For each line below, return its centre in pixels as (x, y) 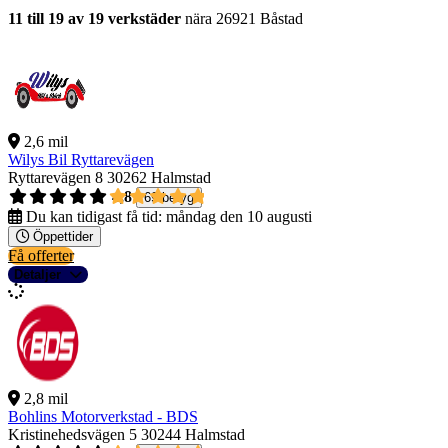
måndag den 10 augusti (239, 217)
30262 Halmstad (159, 178)
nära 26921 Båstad (242, 19)
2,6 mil (46, 142)
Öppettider (63, 237)
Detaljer (37, 275)
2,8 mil (46, 399)
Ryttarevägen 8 (55, 178)
